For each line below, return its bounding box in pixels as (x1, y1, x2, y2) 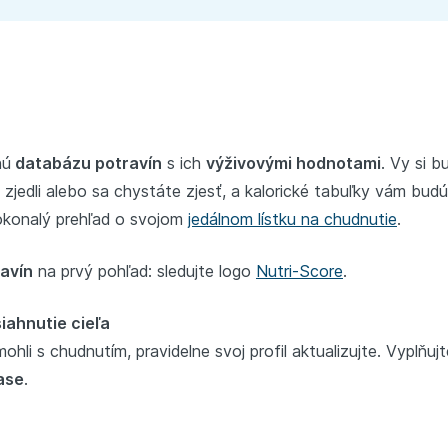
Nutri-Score (256, 259, 343, 281)
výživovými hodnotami (206, 151, 381, 173)
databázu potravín (11, 151, 162, 173)
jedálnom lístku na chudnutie (188, 207, 397, 229)
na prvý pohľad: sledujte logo (33, 259, 256, 281)
